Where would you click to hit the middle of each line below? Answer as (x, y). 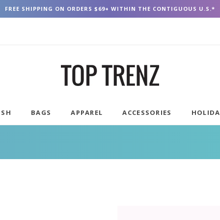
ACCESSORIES (147, 112)
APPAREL (87, 112)
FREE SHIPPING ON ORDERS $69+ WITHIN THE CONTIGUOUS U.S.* (110, 9)
